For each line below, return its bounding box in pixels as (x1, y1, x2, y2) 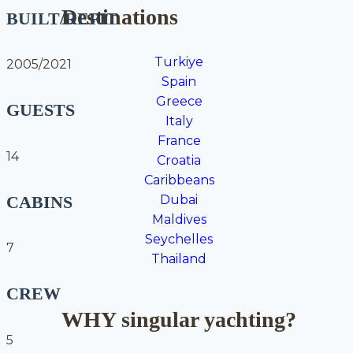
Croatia (157, 153, 201, 169)
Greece (155, 94, 203, 110)
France (157, 133, 201, 149)
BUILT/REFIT (6, 8, 118, 28)
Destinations (61, 5, 178, 30)
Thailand (151, 251, 206, 267)
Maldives (151, 212, 206, 228)
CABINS (6, 191, 72, 212)
